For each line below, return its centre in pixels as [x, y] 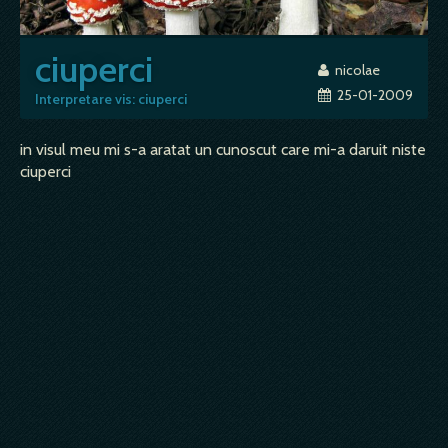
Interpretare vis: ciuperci [111, 98]
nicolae [354, 69]
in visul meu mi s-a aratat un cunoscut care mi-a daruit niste [223, 149]
